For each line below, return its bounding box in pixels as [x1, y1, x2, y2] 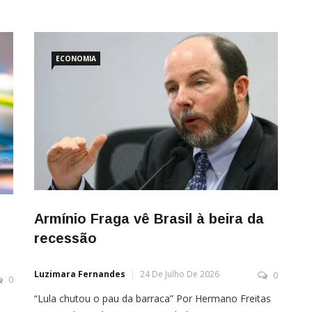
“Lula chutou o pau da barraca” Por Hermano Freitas [34, 291, 271, 305]
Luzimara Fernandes [34, 267, 125, 280]
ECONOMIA [56, 54, 96, 64]
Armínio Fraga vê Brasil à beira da [34, 210, 264, 226]
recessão [34, 230, 97, 246]
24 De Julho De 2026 [140, 267, 219, 280]
